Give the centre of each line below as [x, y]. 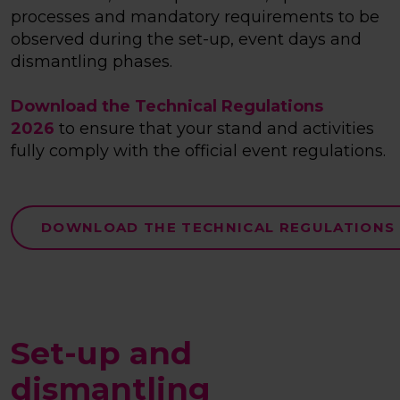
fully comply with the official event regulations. [198, 151]
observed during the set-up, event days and [186, 40]
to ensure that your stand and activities [214, 129]
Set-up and [101, 354]
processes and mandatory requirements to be [195, 17]
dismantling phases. [92, 62]
